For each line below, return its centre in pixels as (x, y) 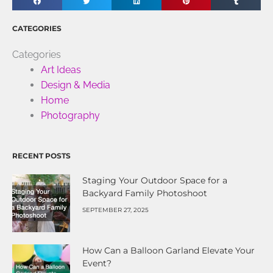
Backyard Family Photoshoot (145, 193)
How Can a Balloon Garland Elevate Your (168, 250)
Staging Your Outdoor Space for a (155, 180)
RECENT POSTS (41, 155)
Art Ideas (61, 70)
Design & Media (75, 85)
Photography (70, 116)
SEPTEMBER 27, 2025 (115, 210)
